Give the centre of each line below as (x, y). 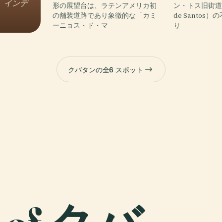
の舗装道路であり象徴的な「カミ (104, 16)
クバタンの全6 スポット (106, 69)
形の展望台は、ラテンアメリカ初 (104, 6)
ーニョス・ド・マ (80, 26)
